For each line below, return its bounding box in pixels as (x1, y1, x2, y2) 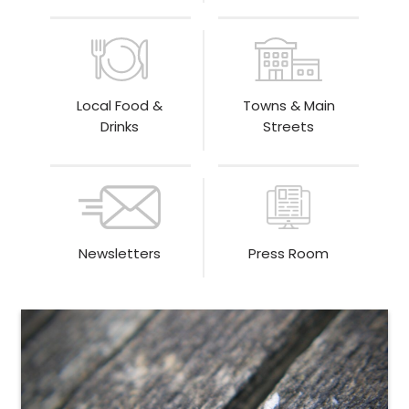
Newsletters (79, 243, 161, 263)
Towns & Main (242, 95, 335, 115)
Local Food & (77, 95, 163, 115)
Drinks (100, 116, 139, 136)
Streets (263, 116, 314, 136)
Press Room (248, 243, 329, 263)
